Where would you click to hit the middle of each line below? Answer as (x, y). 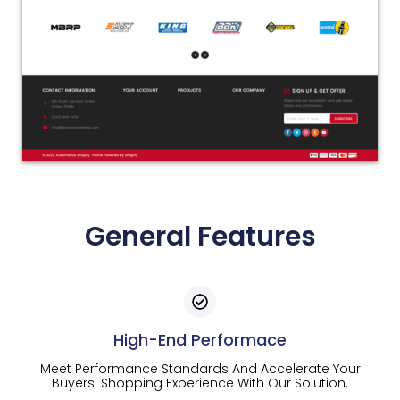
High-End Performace (200, 339)
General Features (200, 236)
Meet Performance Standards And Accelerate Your (200, 368)
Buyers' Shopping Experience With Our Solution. (200, 383)
